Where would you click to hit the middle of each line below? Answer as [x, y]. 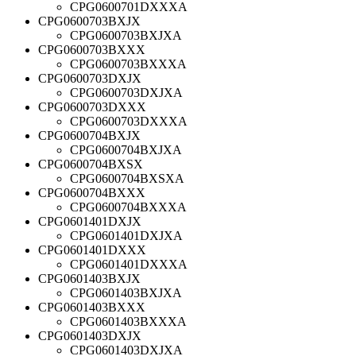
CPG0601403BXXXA [128, 321]
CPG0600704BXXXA [128, 207]
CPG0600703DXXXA [129, 121]
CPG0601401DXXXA [129, 264]
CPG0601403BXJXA [126, 292]
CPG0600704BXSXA [127, 178]
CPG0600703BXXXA [128, 64]
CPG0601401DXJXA [126, 235]
